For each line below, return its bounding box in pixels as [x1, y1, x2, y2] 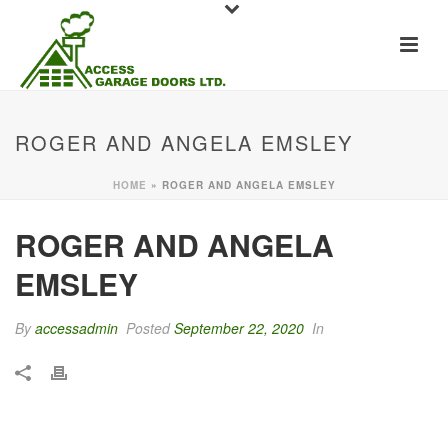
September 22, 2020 [174, 318, 304, 338]
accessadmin [35, 318, 118, 338]
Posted [122, 318, 174, 338]
